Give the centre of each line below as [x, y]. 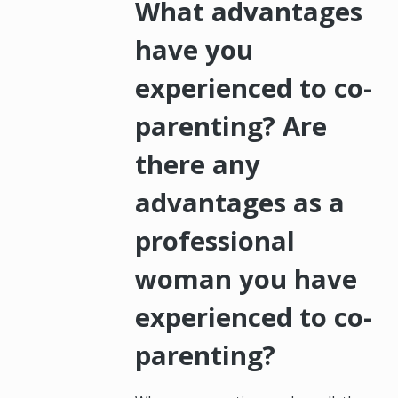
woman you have [247, 279]
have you [195, 50]
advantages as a [240, 203]
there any [198, 165]
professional [215, 241]
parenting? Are [231, 127]
